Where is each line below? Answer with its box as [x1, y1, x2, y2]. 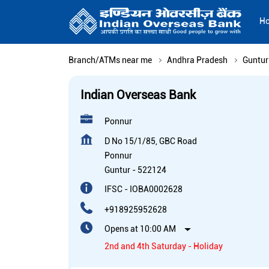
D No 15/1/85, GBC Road [104, 136, 197, 147]
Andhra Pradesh [167, 55, 228, 65]
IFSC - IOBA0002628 [104, 184, 183, 195]
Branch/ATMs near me [68, 55, 152, 65]
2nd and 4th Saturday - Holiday [104, 241, 223, 252]
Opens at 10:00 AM [104, 224, 176, 234]
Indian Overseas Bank [80, 88, 196, 103]
